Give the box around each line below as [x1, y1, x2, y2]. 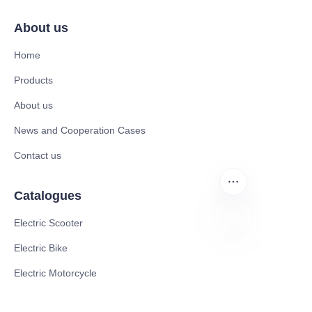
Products [14, 75, 53, 86]
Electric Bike [14, 242, 68, 254]
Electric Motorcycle [14, 267, 97, 279]
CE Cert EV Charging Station [14, 292, 141, 304]
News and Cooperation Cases [14, 125, 146, 136]
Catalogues [14, 189, 81, 203]
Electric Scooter [14, 217, 83, 229]
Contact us [14, 150, 61, 162]
